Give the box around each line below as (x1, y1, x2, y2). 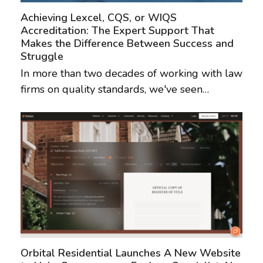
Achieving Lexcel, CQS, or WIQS (20, 11, 177, 25)
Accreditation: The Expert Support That (20, 23, 214, 38)
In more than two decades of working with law (20, 66, 242, 81)
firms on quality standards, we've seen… (20, 82, 209, 97)
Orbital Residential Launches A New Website (20, 246, 241, 261)
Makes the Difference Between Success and (20, 36, 234, 51)
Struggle (20, 49, 63, 64)
